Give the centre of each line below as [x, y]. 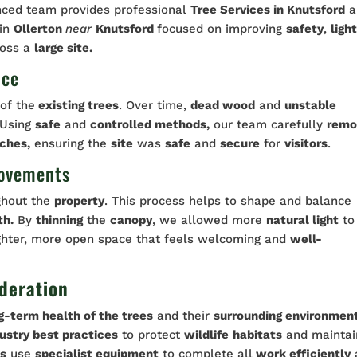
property [80, 200]
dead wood [223, 105]
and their [184, 315]
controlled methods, [150, 124]
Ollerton [40, 28]
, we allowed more [210, 220]
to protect [151, 334]
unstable [311, 105]
